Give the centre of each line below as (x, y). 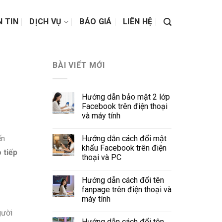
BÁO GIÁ (96, 22)
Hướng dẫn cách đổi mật (124, 138)
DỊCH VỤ (46, 22)
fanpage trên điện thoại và (127, 189)
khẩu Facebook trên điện (124, 148)
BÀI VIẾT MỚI (79, 65)
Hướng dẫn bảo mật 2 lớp (126, 97)
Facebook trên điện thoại (125, 106)
